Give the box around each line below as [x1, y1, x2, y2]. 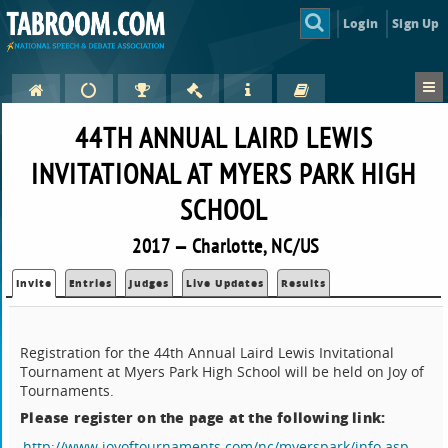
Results [281, 276, 327, 291]
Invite [16, 276, 53, 291]
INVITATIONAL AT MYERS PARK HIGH [31, 155, 417, 193]
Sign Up [392, 14, 440, 32]
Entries [69, 276, 113, 291]
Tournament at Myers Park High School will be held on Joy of [20, 362, 425, 382]
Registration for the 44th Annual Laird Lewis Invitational [20, 343, 395, 363]
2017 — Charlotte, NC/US [131, 233, 320, 259]
